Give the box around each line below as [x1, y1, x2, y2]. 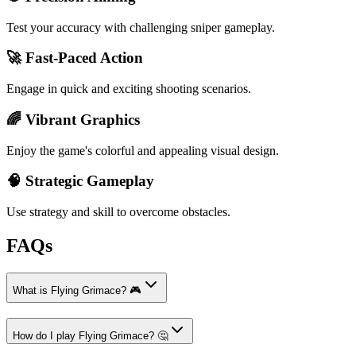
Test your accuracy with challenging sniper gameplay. [6, 20, 275, 34]
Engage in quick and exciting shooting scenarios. [6, 82, 251, 96]
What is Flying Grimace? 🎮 [13, 284, 141, 296]
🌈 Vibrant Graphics [6, 110, 140, 128]
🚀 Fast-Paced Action [6, 49, 143, 67]
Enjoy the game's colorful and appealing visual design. [6, 143, 279, 157]
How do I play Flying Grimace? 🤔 [13, 329, 168, 342]
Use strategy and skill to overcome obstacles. [6, 205, 230, 219]
